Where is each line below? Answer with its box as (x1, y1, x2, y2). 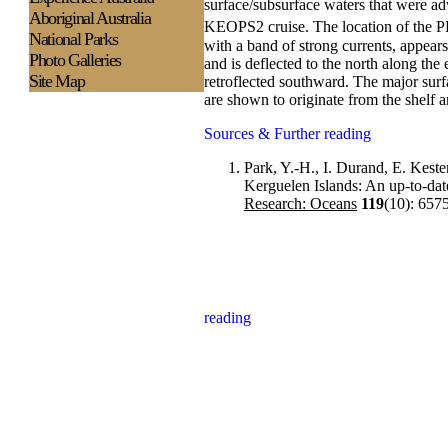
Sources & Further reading (204, 124, 371, 142)
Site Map (29, 71, 85, 91)
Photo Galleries (29, 50, 121, 70)
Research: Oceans (244, 194, 357, 212)
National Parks (29, 29, 118, 49)
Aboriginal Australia (29, 8, 151, 28)
